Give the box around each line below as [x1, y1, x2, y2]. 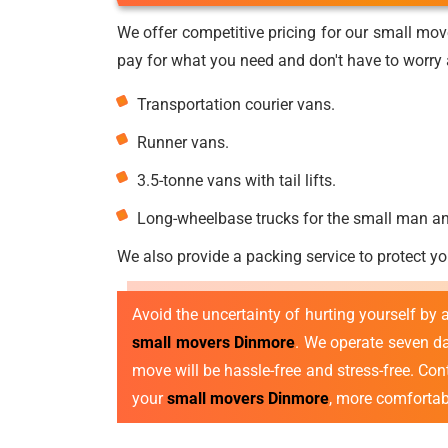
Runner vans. [137, 133, 229, 152]
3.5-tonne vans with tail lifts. [137, 171, 336, 190]
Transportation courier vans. [137, 95, 335, 114]
